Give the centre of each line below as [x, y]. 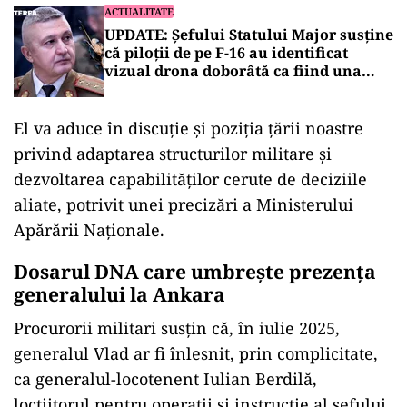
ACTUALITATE [139, 11]
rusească [137, 89]
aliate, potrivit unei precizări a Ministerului [184, 204]
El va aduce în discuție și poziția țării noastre [189, 128]
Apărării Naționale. [89, 230]
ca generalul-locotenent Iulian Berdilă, [165, 379]
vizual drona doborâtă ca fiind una [233, 71]
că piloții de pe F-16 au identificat [226, 53]
